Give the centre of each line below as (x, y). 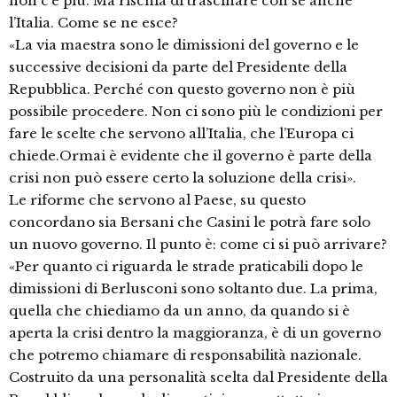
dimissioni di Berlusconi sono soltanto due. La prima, (193, 289)
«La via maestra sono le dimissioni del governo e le (184, 45)
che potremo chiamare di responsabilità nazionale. (185, 355)
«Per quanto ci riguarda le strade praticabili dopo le (186, 267)
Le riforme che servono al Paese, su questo (157, 200)
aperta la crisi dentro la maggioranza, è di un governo (195, 333)
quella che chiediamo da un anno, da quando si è (179, 311)
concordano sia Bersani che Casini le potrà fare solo (190, 222)
